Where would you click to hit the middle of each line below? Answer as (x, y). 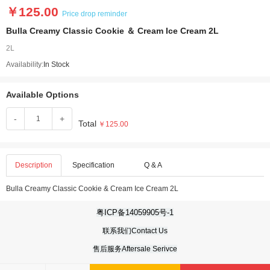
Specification (94, 165)
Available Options (42, 95)
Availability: (25, 64)
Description (34, 165)
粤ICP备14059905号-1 (135, 212)
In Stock (56, 64)
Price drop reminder (95, 14)
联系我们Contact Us (135, 231)
